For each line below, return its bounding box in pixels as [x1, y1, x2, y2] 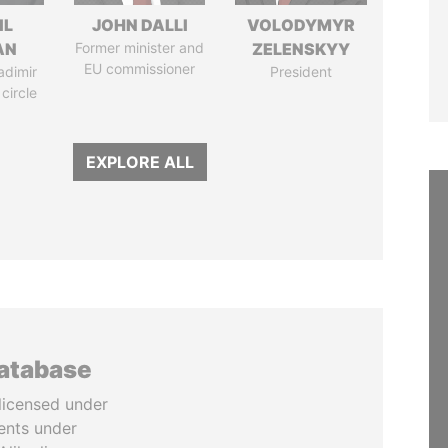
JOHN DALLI [91, 15, 188, 35]
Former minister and [75, 39, 205, 56]
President [270, 63, 333, 80]
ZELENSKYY [252, 39, 351, 59]
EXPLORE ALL [85, 152, 194, 172]
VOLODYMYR [247, 15, 356, 35]
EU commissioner [84, 60, 196, 77]
